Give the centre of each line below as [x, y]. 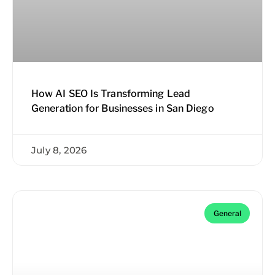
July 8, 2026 [59, 150]
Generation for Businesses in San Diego [123, 108]
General [227, 213]
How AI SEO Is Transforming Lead [111, 93]
